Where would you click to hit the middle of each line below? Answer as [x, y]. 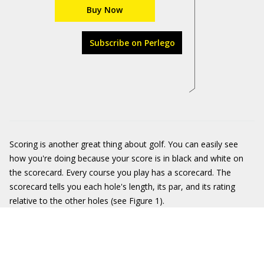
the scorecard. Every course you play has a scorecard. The [120, 172]
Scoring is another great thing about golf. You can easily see [124, 144]
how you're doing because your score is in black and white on [126, 158]
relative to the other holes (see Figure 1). [87, 201]
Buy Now [105, 10]
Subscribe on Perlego [132, 43]
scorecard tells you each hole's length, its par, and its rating [122, 187]
